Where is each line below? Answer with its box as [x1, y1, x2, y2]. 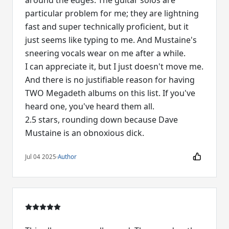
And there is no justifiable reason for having [25, 74, 195, 86]
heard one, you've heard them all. [25, 101, 154, 112]
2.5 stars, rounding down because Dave [25, 114, 178, 126]
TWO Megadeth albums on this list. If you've [25, 87, 195, 99]
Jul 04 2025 [25, 152, 56, 161]
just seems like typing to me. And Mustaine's [25, 34, 197, 46]
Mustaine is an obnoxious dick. [25, 127, 144, 139]
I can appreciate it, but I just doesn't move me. [25, 61, 203, 73]
